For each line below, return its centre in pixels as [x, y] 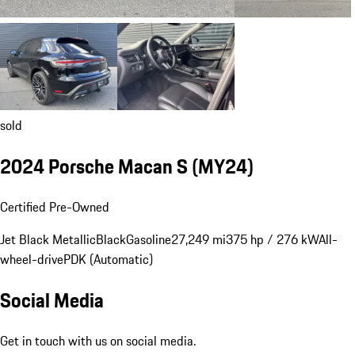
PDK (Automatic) [108, 260]
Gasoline [149, 240]
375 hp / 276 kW [272, 240]
